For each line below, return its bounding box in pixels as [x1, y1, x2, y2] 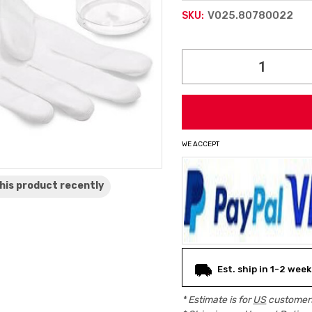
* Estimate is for [182, 294, 253, 306]
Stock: [182, 56, 225, 71]
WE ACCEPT [182, 140, 220, 148]
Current [182, 35, 233, 50]
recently [60, 180, 104, 192]
